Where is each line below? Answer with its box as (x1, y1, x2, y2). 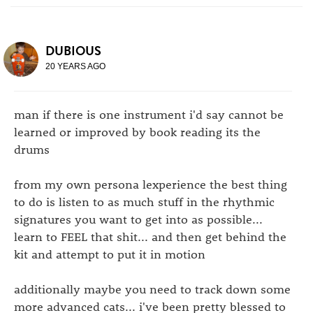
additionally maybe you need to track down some (14, 281, 291, 296)
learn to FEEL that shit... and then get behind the (14, 228, 286, 244)
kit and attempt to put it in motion (14, 246, 205, 261)
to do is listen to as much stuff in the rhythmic (14, 194, 275, 209)
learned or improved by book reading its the (14, 124, 261, 139)
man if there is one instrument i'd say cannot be (14, 106, 284, 122)
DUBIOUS (45, 41, 101, 60)
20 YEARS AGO (45, 61, 105, 71)
